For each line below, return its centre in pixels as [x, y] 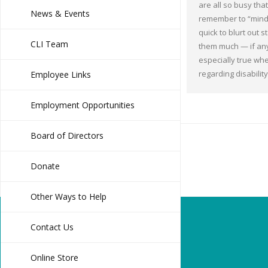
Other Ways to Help [68, 196]
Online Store [54, 257]
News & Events [60, 13]
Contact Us [52, 227]
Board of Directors [67, 135]
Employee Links [61, 74]
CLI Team [49, 44]
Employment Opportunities [83, 105]
